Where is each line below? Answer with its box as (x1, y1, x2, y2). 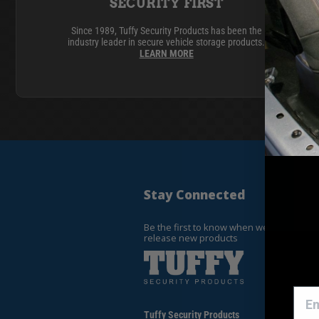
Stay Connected (144, 186, 245, 203)
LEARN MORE (139, 47, 194, 59)
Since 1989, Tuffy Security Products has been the (70, 24, 262, 36)
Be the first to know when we (144, 220, 268, 234)
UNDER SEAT (51, 14, 110, 27)
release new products (144, 231, 238, 244)
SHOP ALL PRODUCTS (192, 38, 296, 52)
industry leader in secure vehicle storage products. (68, 36, 266, 48)
